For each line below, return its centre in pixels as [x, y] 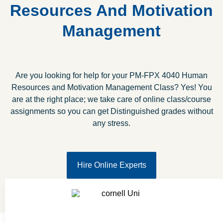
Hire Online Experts [111, 165]
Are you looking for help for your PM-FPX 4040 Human [111, 75]
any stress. [111, 123]
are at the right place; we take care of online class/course [111, 99]
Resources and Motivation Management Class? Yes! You [111, 87]
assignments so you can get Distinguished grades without [111, 111]
